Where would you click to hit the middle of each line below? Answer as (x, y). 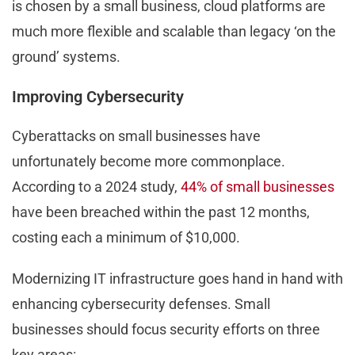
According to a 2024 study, (96, 187)
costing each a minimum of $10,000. (128, 238)
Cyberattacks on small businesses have (136, 136)
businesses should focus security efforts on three (166, 330)
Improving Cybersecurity (100, 97)
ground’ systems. (68, 57)
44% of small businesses (258, 187)
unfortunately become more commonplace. (149, 162)
